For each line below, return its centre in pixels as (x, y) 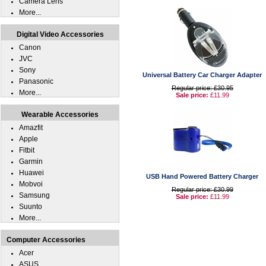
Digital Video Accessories (60, 34)
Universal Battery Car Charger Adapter (202, 75)
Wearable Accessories (60, 115)
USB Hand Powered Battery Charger (202, 176)
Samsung (34, 195)
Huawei (31, 173)
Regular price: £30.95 (202, 88)
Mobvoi (31, 184)
